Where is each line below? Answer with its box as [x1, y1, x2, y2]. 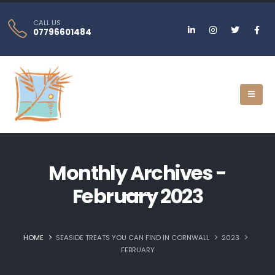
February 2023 [72, 182, 203, 210]
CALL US [33, 18, 61, 28]
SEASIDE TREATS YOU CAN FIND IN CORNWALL [56, 233, 209, 242]
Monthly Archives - [48, 159, 227, 187]
